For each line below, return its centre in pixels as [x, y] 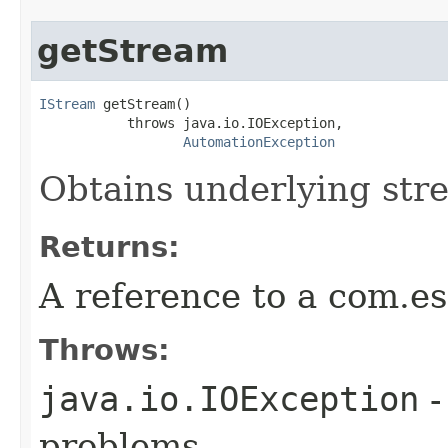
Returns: [109, 246]
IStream [67, 103]
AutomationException [259, 141]
